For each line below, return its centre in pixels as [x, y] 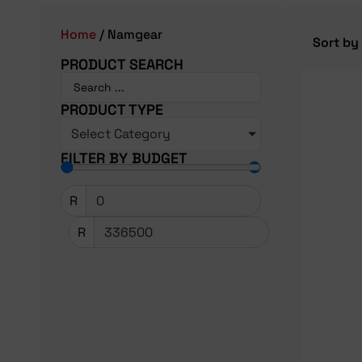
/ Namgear [129, 35]
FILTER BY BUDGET [124, 158]
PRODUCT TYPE [112, 110]
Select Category [121, 134]
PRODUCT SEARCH [122, 65]
